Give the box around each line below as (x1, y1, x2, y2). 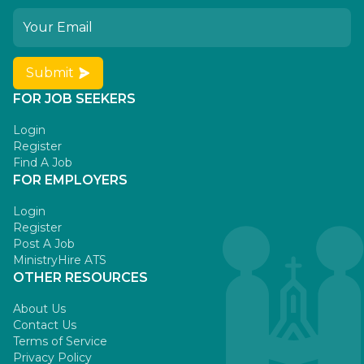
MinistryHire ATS (13, 252, 106, 267)
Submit (26, 64, 74, 80)
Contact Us (13, 317, 76, 332)
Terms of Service (13, 333, 107, 349)
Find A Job (13, 154, 72, 170)
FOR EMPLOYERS (13, 171, 128, 188)
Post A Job (13, 236, 75, 251)
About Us (13, 301, 66, 316)
